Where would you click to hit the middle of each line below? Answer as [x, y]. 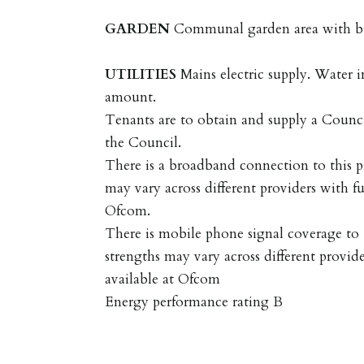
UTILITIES [141, 74]
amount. [131, 97]
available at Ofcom [163, 279]
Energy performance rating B [194, 301]
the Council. [143, 142]
